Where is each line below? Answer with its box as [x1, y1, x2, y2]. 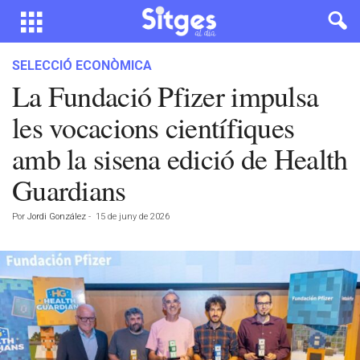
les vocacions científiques [12, 108, 295, 146]
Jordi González [27, 211, 86, 222]
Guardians [12, 170, 126, 209]
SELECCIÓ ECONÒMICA [12, 58, 152, 73]
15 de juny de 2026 [96, 211, 170, 222]
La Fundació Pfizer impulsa [12, 76, 319, 115]
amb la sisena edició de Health [12, 139, 348, 178]
